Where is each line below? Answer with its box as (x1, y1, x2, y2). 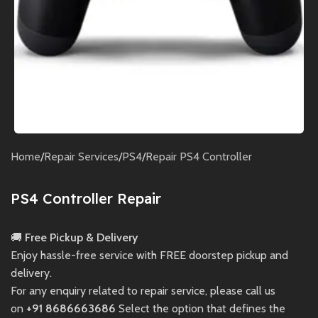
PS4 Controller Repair (11, 189, 161, 207)
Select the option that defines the (116, 301, 285, 315)
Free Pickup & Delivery (25, 230, 138, 244)
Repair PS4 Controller (146, 149, 252, 163)
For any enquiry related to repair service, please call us (11, 283, 275, 297)
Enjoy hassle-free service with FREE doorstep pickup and (11, 248, 288, 262)
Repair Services (44, 149, 119, 163)
